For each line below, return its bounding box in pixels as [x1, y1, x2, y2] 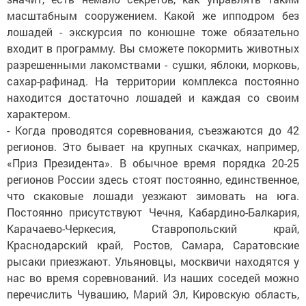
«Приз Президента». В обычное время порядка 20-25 [7, 156, 299, 170]
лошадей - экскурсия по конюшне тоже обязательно [7, 25, 299, 39]
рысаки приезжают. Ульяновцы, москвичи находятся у [7, 254, 299, 268]
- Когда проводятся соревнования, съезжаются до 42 [7, 123, 299, 137]
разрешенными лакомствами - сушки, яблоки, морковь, [7, 57, 299, 72]
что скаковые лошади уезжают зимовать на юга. [7, 189, 299, 203]
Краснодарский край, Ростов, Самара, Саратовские [7, 238, 299, 252]
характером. [7, 107, 70, 121]
